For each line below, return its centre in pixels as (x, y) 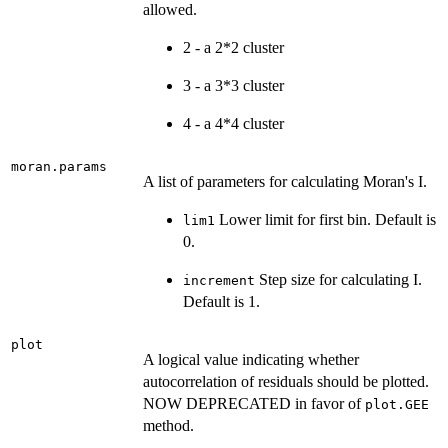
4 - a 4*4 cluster (233, 123)
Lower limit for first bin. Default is (325, 219)
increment (219, 280)
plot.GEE (397, 404)
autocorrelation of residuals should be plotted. (286, 381)
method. (168, 425)
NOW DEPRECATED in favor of (254, 403)
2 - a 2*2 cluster (233, 47)
